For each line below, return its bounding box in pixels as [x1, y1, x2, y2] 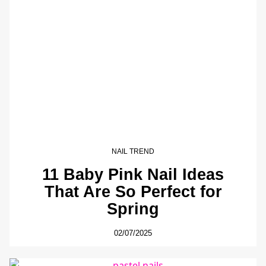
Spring [107, 199, 159, 218]
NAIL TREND [112, 147, 154, 156]
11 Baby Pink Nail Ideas [42, 164, 224, 183]
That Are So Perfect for [44, 182, 222, 201]
